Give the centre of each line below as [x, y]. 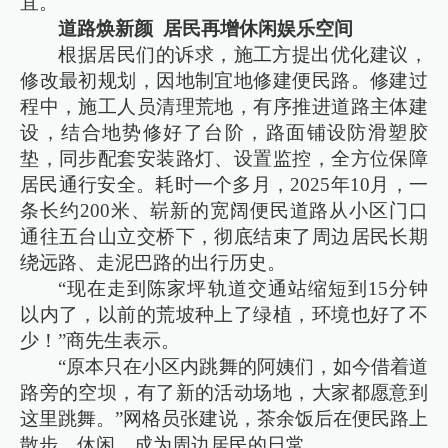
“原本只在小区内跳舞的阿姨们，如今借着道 [243, 366]
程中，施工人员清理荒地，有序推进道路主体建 [224, 106]
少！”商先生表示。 [100, 340]
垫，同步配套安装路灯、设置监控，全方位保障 [224, 158]
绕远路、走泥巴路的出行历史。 [153, 262]
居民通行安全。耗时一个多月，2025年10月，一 [224, 184]
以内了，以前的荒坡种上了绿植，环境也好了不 [224, 314]
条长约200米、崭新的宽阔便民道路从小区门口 [224, 210]
